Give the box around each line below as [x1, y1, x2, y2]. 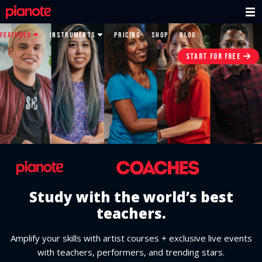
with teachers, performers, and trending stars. [37, 246, 225, 258]
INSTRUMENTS [50, 30, 98, 40]
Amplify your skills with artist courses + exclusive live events [10, 232, 252, 244]
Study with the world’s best [29, 187, 233, 207]
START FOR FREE [185, 51, 243, 61]
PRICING [113, 30, 141, 40]
